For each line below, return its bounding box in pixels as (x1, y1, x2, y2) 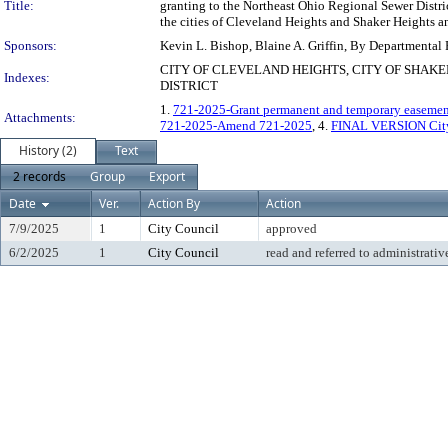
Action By (148, 195, 200, 212)
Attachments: (4, 110, 76, 125)
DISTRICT (160, 78, 218, 93)
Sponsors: (4, 38, 57, 53)
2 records (13, 168, 66, 185)
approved (266, 221, 317, 236)
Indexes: (4, 70, 50, 85)
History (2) (19, 142, 77, 159)
